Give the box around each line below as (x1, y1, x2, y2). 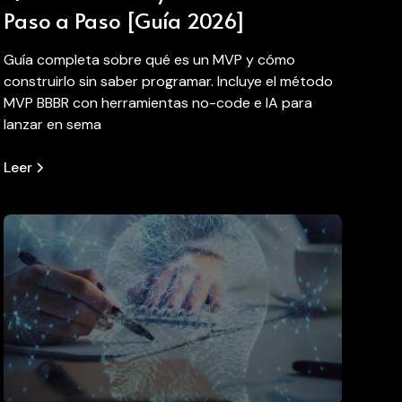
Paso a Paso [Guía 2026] (4, 4, 246, 35)
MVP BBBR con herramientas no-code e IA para (4, 92, 313, 112)
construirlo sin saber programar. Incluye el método (4, 71, 334, 91)
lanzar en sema (4, 114, 102, 134)
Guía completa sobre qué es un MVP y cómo (4, 49, 296, 69)
